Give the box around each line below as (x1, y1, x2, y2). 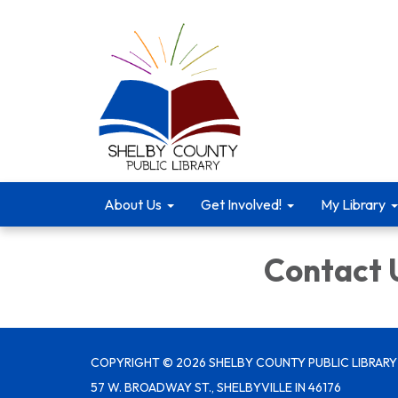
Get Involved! (201, 195, 282, 213)
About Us (104, 195, 162, 213)
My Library (321, 195, 386, 213)
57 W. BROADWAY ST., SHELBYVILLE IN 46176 (91, 378, 341, 395)
